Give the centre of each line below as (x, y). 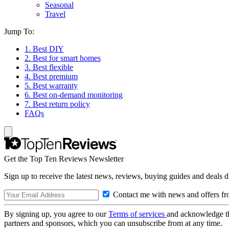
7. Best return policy (57, 104)
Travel (55, 14)
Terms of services (138, 214)
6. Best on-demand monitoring (74, 95)
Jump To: (19, 31)
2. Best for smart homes (63, 58)
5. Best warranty (51, 86)
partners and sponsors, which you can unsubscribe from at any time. (113, 223)
